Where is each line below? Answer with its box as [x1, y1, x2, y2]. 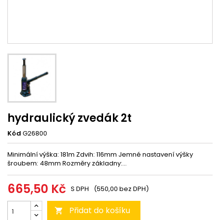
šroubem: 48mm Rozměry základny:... [7, 159, 127, 168]
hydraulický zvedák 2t [7, 110, 132, 126]
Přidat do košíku [69, 205, 130, 216]
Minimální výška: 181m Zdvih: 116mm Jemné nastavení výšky [7, 150, 193, 159]
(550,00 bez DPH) [94, 184, 149, 193]
